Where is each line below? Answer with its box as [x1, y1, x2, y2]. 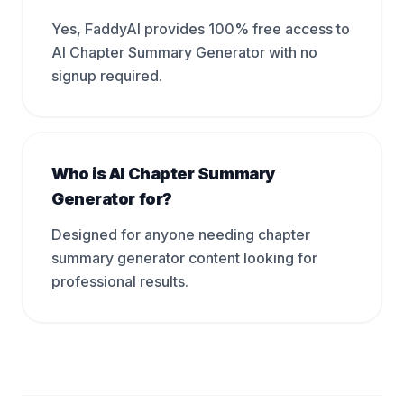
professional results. [51, 272, 188, 290]
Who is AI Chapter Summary [51, 164, 275, 183]
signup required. [51, 67, 162, 85]
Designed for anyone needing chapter [51, 225, 310, 243]
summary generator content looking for [51, 249, 317, 267]
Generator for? [51, 189, 172, 208]
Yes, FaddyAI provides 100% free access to [51, 20, 350, 38]
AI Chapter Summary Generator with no [51, 43, 317, 61]
